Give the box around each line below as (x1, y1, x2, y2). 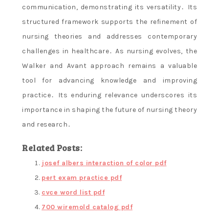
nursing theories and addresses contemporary (22, 32, 197, 41)
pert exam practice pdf (42, 174, 122, 182)
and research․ (22, 120, 71, 129)
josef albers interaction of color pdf (42, 159, 167, 168)
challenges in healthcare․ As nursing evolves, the (22, 47, 197, 56)
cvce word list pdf (42, 188, 105, 197)
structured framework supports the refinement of (22, 18, 197, 26)
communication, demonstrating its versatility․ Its (22, 3, 197, 12)
